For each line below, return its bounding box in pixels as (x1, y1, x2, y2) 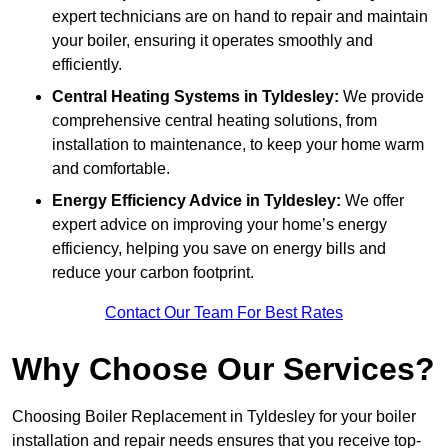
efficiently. (52, 56, 122, 74)
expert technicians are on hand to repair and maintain (52, 8, 428, 26)
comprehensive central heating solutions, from (52, 112, 377, 130)
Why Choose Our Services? (12, 351, 435, 388)
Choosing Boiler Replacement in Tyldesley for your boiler (12, 408, 416, 426)
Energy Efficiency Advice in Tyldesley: (52, 192, 345, 210)
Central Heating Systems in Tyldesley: (52, 88, 339, 106)
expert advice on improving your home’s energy (52, 216, 387, 234)
